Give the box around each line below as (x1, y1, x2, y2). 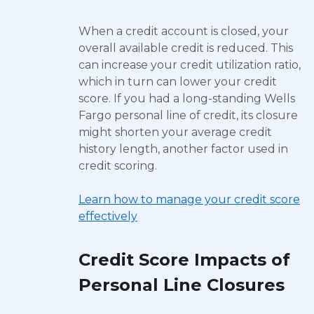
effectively (78, 210, 137, 223)
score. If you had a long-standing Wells (78, 92, 295, 105)
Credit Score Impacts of (78, 250, 290, 270)
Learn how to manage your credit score (78, 193, 300, 206)
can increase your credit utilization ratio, (78, 58, 301, 71)
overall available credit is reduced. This (78, 41, 293, 55)
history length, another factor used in (78, 142, 288, 156)
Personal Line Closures (78, 275, 285, 295)
